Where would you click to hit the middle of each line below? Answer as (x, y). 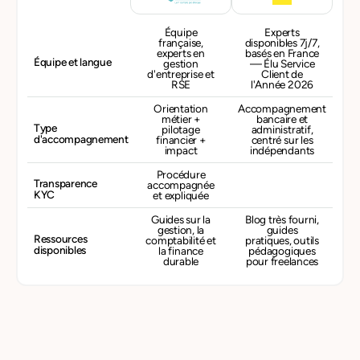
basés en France (282, 53)
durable (181, 261)
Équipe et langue (73, 62)
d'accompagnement (81, 139)
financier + (181, 140)
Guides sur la (181, 219)
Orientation (181, 108)
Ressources (61, 238)
